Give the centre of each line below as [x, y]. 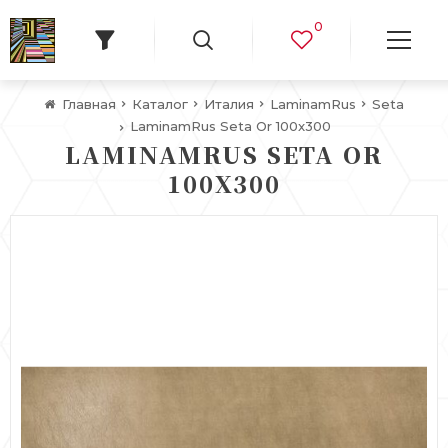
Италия [228, 103]
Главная [88, 103]
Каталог [159, 103]
